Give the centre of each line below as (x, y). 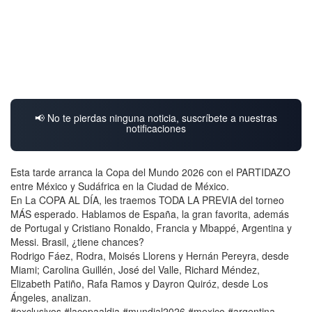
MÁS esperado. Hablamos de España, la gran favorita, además (150, 214)
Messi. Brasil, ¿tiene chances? (77, 242)
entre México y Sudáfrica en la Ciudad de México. (120, 186)
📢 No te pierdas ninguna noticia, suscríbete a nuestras (156, 118)
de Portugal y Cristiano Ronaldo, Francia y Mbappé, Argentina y (151, 228)
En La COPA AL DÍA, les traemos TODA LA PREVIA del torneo (147, 200)
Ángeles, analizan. (51, 298)
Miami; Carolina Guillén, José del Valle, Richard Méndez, (135, 270)
